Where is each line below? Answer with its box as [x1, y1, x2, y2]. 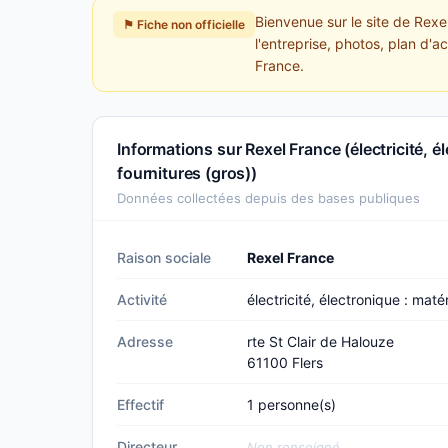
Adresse [117, 333, 173, 350]
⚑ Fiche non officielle [123, 17, 245, 32]
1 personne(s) [247, 396, 336, 413]
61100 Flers [247, 354, 323, 371]
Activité [117, 291, 167, 308]
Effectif [117, 396, 164, 413]
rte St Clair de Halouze [247, 333, 394, 350]
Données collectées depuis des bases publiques [117, 190, 420, 206]
